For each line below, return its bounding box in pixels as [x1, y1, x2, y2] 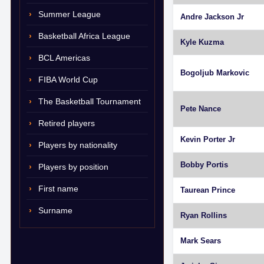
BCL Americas [38, 53, 90, 62]
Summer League [38, 9, 101, 19]
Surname [38, 206, 72, 215]
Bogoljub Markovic [180, 68, 249, 77]
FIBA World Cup [38, 75, 98, 84]
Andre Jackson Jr [180, 12, 244, 21]
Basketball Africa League [38, 31, 130, 41]
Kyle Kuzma [180, 38, 224, 47]
